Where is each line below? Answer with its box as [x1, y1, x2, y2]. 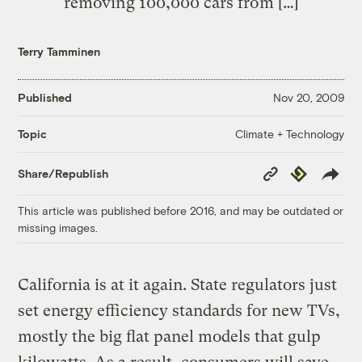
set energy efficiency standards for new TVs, [18, 301, 341, 320]
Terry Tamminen [18, 44, 101, 58]
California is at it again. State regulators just [18, 275, 338, 294]
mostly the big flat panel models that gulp [18, 326, 322, 346]
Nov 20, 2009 [272, 90, 344, 105]
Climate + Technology [234, 126, 344, 141]
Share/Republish [18, 166, 109, 181]
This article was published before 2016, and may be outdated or [18, 203, 344, 217]
